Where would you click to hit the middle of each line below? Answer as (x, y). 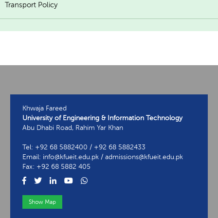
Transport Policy (31, 5)
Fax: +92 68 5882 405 (56, 167)
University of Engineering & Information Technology (102, 118)
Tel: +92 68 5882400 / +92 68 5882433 (84, 147)
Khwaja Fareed (45, 109)
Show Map (42, 202)
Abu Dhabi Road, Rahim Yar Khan (73, 128)
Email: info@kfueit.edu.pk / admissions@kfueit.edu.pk (103, 157)
